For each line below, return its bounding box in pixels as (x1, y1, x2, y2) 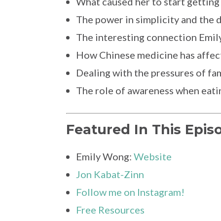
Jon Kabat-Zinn (76, 168, 145, 181)
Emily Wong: (76, 150, 134, 163)
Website (134, 150, 172, 163)
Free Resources (76, 204, 145, 216)
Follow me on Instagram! (76, 186, 185, 198)
